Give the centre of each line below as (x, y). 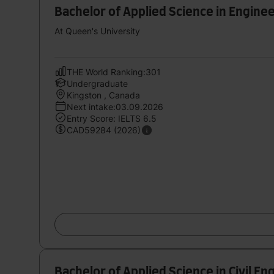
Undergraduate (97, 83)
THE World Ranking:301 (114, 72)
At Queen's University (97, 31)
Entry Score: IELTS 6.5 (112, 118)
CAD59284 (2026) (104, 130)
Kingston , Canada (103, 95)
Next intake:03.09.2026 (115, 106)
